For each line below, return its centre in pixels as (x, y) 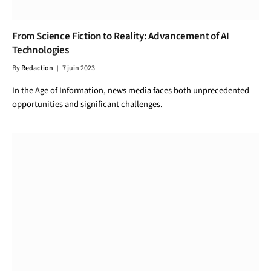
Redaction (37, 68)
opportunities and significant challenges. (87, 104)
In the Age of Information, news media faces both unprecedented (131, 90)
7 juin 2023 (79, 68)
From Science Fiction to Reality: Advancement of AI (121, 36)
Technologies (41, 50)
